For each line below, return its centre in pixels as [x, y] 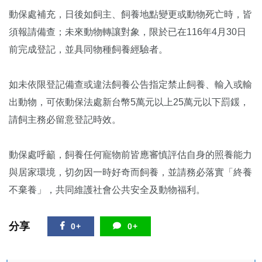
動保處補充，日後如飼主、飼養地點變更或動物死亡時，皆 [130, 14]
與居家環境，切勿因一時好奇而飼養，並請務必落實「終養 [130, 172]
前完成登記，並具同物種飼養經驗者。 [88, 49]
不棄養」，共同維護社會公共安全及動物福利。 [107, 189]
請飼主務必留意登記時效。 [65, 119]
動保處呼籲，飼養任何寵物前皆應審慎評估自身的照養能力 [130, 154]
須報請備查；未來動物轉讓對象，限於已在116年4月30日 [127, 32]
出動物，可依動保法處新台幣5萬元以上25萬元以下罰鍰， [129, 102]
